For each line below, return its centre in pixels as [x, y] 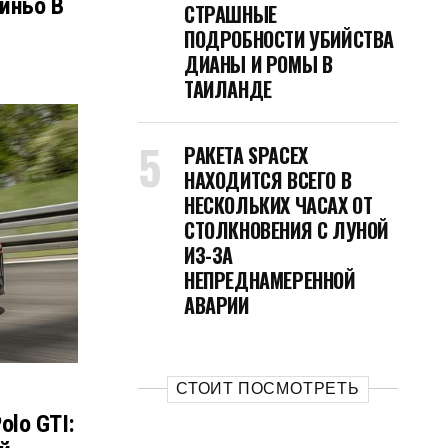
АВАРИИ [216, 305]
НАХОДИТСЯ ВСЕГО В [268, 180]
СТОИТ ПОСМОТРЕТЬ [268, 388]
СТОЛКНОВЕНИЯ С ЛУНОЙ [287, 230]
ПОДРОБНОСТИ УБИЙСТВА [289, 39]
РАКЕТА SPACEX [246, 155]
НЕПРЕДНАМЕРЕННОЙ [270, 280]
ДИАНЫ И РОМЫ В [258, 64]
